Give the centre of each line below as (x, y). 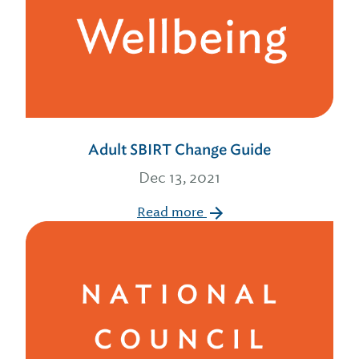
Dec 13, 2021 (179, 177)
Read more (172, 212)
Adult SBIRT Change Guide (179, 150)
